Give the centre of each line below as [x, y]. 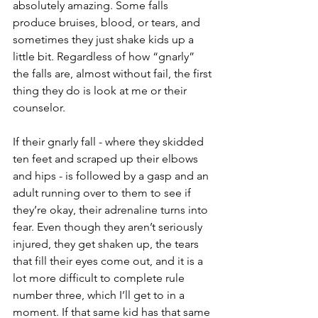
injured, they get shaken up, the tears [107, 244]
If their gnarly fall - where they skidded [110, 142]
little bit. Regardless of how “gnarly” [105, 56]
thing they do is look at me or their [101, 91]
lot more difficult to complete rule [100, 278]
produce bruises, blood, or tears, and [108, 22]
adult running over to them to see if [103, 193]
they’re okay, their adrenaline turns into [112, 210]
